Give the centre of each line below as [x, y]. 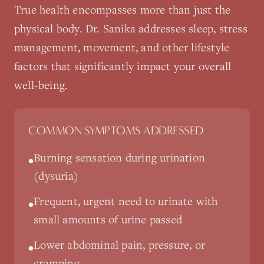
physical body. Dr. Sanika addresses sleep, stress [131, 28]
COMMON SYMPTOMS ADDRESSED [116, 131]
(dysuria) [56, 176]
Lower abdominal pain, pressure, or [119, 245]
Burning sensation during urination [119, 157]
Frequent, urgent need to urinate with [126, 201]
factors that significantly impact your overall [123, 66]
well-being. [41, 85]
